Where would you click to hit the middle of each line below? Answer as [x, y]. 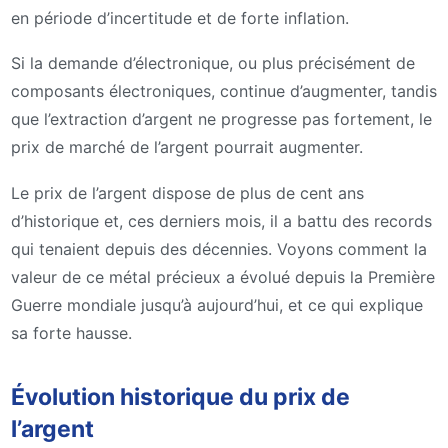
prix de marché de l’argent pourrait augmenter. [187, 147]
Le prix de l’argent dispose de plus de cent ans [187, 192]
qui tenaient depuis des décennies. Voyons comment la [219, 248]
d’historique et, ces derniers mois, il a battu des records [221, 220]
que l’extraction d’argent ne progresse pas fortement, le [221, 119]
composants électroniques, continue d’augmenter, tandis [224, 91]
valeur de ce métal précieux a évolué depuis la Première [223, 276]
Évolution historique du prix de [180, 396]
